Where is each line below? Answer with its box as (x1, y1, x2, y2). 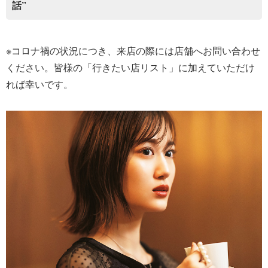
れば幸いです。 (6, 77, 73, 91)
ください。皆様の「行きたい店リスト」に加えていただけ (6, 60, 255, 74)
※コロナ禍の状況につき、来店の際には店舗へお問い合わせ (6, 43, 260, 57)
